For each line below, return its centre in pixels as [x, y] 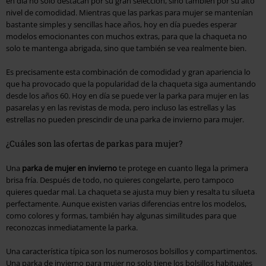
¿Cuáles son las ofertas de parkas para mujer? [94, 144]
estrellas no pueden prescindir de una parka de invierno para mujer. [125, 120]
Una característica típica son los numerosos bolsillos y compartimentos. [132, 251]
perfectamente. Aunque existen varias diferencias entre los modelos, [126, 204]
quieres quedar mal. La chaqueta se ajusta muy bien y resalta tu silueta [130, 192]
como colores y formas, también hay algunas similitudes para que [121, 216]
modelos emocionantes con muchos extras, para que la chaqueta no [126, 37]
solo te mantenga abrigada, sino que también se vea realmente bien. [126, 48]
